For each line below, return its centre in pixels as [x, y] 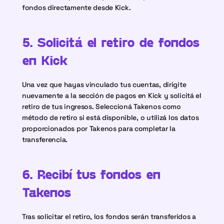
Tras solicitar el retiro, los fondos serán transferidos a [109, 216]
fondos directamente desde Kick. [76, 7]
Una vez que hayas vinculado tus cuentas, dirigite [104, 84]
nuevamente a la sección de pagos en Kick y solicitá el [112, 95]
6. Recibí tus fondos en [91, 174]
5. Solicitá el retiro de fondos [111, 42]
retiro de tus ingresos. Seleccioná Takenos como [101, 106]
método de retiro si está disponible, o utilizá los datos [110, 117]
